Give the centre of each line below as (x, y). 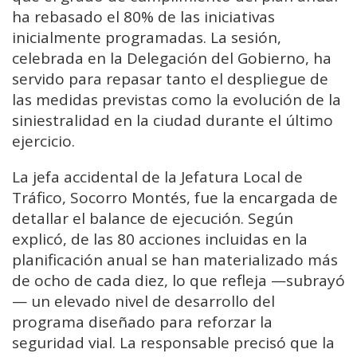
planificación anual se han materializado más (175, 259)
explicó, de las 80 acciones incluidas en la (160, 239)
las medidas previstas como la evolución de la (177, 99)
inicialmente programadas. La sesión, (147, 37)
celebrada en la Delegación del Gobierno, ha (172, 58)
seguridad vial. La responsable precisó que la (173, 342)
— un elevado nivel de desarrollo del (143, 301)
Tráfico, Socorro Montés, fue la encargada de (175, 197)
